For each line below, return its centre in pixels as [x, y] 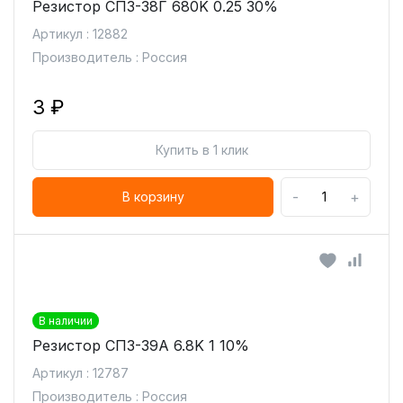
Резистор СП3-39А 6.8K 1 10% [141, 345]
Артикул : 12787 [81, 373]
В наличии [66, 321]
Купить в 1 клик [201, 150]
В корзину [153, 197]
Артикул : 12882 [80, 34]
